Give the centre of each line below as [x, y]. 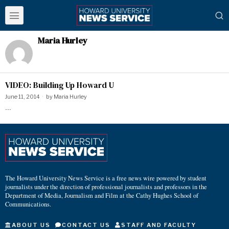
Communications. [28, 204]
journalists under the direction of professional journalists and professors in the [106, 187]
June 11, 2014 [22, 97]
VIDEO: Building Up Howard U [60, 85]
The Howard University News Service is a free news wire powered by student [106, 178]
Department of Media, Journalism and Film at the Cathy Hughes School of [102, 195]
